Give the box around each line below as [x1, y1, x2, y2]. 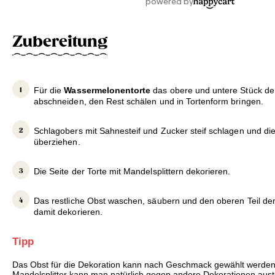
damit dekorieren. [34, 207, 103, 217]
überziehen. [34, 137, 80, 147]
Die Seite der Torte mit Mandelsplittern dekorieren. [34, 166, 231, 177]
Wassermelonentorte [64, 85, 151, 96]
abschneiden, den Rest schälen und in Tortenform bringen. [34, 96, 263, 107]
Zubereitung [12, 32, 107, 51]
